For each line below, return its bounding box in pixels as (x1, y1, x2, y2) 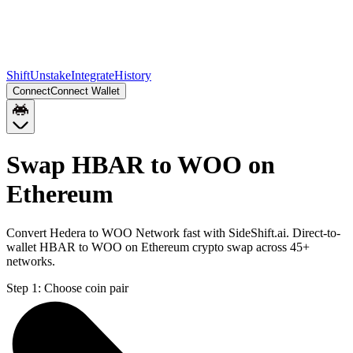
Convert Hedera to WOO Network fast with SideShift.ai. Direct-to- (6, 225, 340, 240)
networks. (6, 254, 55, 268)
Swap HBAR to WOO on (6, 150, 275, 180)
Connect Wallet (50, 85, 120, 97)
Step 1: (6, 281, 41, 295)
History (114, 69, 151, 82)
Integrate (71, 69, 114, 82)
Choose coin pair (44, 281, 128, 295)
